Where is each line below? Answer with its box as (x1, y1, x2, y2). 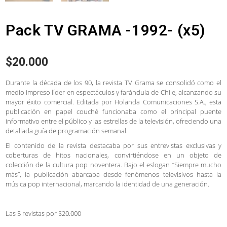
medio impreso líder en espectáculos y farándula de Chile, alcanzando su (6, 87, 221, 97)
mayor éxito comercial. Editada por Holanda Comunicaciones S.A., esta (6, 97, 221, 106)
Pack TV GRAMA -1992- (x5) (6, 21, 206, 39)
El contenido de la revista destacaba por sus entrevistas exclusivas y (6, 140, 221, 150)
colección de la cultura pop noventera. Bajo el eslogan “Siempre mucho (6, 160, 221, 169)
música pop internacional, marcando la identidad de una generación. (6, 179, 209, 188)
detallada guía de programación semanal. (6, 126, 128, 135)
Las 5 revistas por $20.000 (6, 208, 81, 218)
